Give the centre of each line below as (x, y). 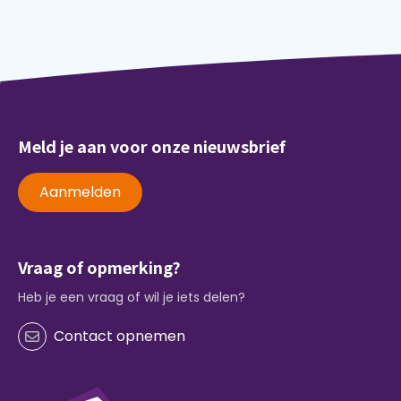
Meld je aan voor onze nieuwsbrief (152, 145)
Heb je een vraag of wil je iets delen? (132, 297)
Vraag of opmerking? (99, 266)
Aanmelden (80, 192)
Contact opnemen (119, 336)
